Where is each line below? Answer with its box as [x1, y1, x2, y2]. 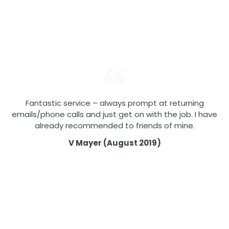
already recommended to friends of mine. [34, 120, 195, 131]
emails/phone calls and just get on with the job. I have [12, 109, 217, 120]
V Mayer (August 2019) [68, 138, 161, 149]
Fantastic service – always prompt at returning [25, 98, 204, 109]
